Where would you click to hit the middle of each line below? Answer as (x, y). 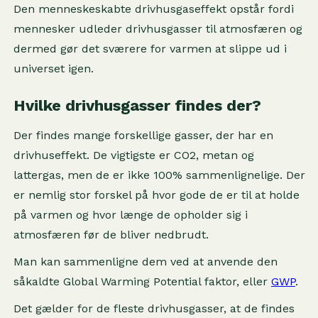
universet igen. (53, 68)
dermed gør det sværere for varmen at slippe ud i (150, 49)
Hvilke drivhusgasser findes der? (137, 105)
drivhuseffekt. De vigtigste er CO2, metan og (133, 155)
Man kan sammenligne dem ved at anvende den (145, 262)
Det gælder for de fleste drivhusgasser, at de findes (154, 308)
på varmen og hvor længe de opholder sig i (130, 215)
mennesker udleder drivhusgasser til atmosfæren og (158, 29)
